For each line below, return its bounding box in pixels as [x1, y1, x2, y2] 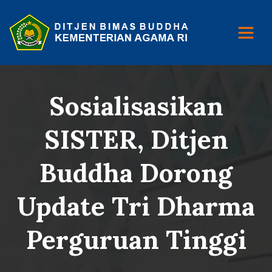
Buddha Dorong [39, 156, 233, 189]
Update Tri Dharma [17, 189, 255, 223]
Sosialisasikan [49, 89, 223, 123]
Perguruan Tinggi [25, 223, 246, 256]
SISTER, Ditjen [44, 123, 228, 156]
